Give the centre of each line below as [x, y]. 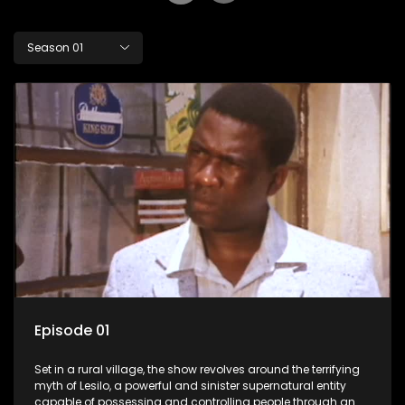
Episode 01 [72, 330]
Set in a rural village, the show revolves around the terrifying [197, 369]
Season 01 [55, 48]
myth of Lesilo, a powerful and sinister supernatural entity [190, 385]
